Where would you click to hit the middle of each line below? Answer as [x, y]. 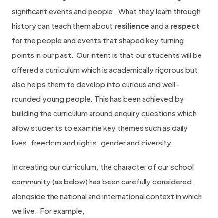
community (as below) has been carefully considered [102, 181]
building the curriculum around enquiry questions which [104, 113]
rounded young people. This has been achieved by [98, 99]
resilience [132, 26]
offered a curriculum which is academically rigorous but [105, 69]
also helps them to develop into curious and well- [95, 84]
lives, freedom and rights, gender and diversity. [93, 142]
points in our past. [43, 55]
